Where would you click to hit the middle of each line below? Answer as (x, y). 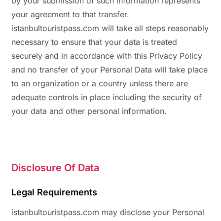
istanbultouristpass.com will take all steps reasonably (110, 28)
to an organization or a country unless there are (100, 84)
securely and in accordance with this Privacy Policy (107, 56)
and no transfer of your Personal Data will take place (110, 70)
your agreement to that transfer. (70, 15)
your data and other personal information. (89, 111)
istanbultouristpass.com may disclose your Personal (108, 212)
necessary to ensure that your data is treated (94, 42)
